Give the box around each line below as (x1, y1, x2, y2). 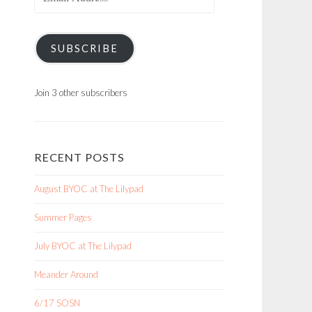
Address (33, 2, 66, 13)
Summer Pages (34, 211, 92, 223)
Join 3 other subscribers (34, 86, 127, 98)
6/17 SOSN (34, 297, 80, 309)
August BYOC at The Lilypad (34, 182, 143, 194)
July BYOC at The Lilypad (34, 240, 132, 251)
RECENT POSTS (34, 150, 125, 164)
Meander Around (34, 268, 98, 280)
